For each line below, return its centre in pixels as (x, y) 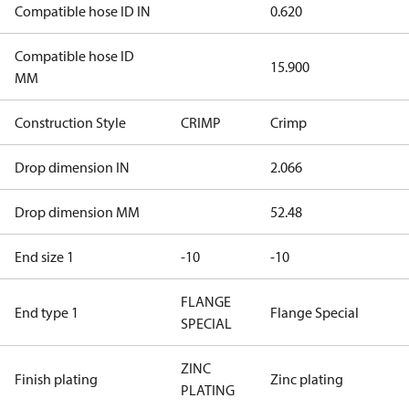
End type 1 (47, 312)
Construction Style (70, 122)
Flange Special (315, 312)
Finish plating (56, 379)
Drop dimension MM (77, 212)
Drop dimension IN (72, 167)
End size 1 (44, 257)
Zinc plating (307, 379)
